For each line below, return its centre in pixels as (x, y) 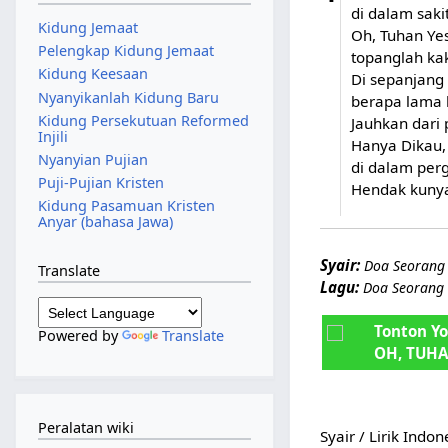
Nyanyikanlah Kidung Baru (128, 97)
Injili (52, 136)
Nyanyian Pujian (92, 159)
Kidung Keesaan (92, 74)
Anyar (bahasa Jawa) (105, 222)
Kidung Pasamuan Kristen (126, 206)
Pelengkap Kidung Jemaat (125, 51)
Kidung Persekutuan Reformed (143, 120)
